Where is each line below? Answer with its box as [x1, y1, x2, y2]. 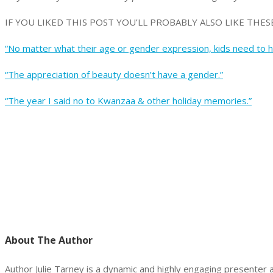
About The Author [5, 233, 93, 247]
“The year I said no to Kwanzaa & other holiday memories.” [5, 94, 252, 107]
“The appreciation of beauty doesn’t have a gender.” [5, 68, 223, 81]
